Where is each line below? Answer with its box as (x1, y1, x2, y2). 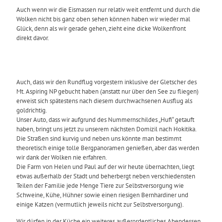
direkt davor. (16, 34, 49, 43)
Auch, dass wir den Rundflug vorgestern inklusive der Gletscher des (16, 78, 197, 87)
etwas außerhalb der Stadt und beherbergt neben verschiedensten (16, 172, 195, 181)
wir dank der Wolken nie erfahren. (16, 153, 107, 162)
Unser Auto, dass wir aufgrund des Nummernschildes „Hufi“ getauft (16, 115, 194, 124)
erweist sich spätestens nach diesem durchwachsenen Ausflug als (16, 97, 192, 106)
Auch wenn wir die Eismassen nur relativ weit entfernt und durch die (16, 5, 200, 14)
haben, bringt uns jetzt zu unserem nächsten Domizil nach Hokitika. (16, 125, 196, 134)
